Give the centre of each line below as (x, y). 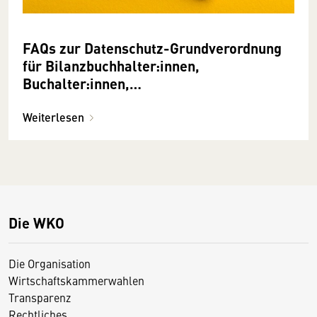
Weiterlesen (53, 117)
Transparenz (40, 297)
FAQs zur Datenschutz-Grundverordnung (152, 47)
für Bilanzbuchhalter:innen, (111, 65)
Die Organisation (50, 263)
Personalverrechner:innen (107, 100)
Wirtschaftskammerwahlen (76, 280)
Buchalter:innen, (76, 83)
